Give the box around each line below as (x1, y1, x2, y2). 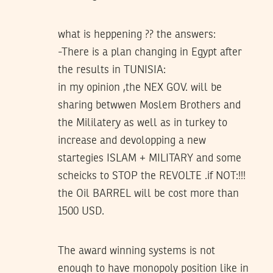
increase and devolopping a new (58, 135, 206, 146)
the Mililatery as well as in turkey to (58, 117, 227, 129)
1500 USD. (58, 205, 104, 217)
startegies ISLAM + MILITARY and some (58, 152, 241, 164)
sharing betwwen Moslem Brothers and (58, 99, 241, 111)
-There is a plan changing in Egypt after (58, 46, 242, 58)
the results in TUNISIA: (58, 64, 166, 76)
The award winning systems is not (58, 245, 215, 257)
